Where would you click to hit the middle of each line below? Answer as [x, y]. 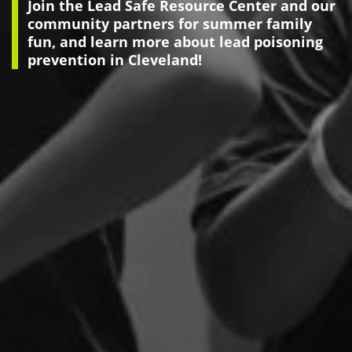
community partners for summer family [169, 23]
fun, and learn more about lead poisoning [175, 41]
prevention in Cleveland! [116, 59]
